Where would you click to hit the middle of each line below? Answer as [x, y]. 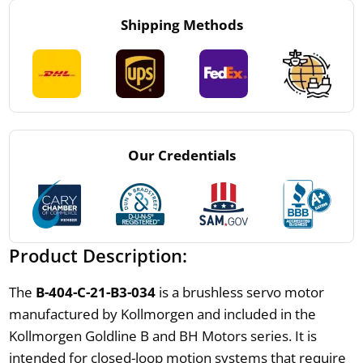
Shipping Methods [181, 24]
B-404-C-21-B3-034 [95, 292]
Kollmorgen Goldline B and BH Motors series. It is [162, 335]
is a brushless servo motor [239, 292]
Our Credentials [181, 155]
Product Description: [98, 255]
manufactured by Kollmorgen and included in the [162, 314]
